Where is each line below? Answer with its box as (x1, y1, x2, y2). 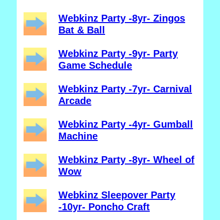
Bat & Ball (58, 25, 105, 35)
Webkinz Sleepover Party (58, 190, 175, 200)
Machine (58, 131, 98, 141)
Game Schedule (58, 60, 132, 71)
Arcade (58, 95, 91, 106)
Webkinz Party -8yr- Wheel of (58, 154, 194, 165)
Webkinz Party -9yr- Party (58, 48, 178, 59)
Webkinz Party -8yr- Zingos (58, 13, 185, 24)
